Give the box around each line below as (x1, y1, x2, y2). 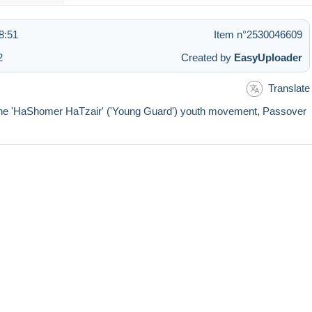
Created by (181, 51, 234, 63)
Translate (268, 81, 310, 94)
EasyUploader (234, 51, 302, 63)
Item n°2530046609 (214, 28, 302, 40)
